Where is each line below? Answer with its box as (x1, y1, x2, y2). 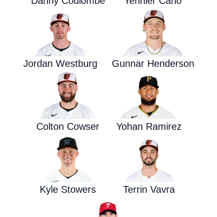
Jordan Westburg (23, 58, 97, 69)
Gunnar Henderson (111, 58, 194, 69)
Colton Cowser (36, 121, 100, 132)
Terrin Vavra (123, 184, 175, 195)
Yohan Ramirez (116, 121, 182, 132)
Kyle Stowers (40, 184, 96, 195)
